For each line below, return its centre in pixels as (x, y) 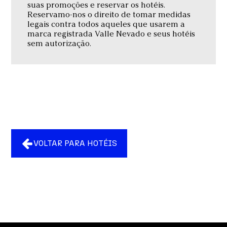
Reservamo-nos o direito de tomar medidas (109, 14)
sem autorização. (60, 43)
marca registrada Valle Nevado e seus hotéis (111, 33)
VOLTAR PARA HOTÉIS (75, 143)
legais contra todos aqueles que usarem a (106, 24)
